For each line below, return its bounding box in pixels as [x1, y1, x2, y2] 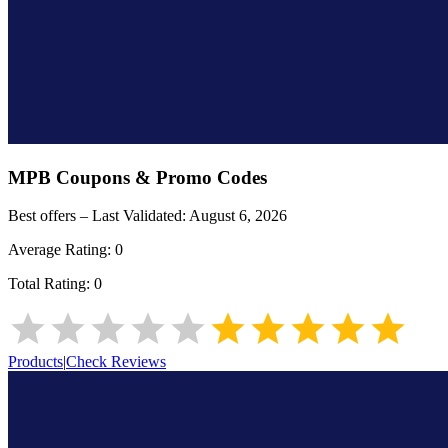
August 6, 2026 [189, 207, 287, 225]
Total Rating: [8, 275, 94, 293]
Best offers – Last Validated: [8, 207, 189, 225]
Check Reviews [66, 353, 166, 371]
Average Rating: [8, 241, 115, 259]
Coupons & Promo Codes [51, 166, 267, 188]
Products [8, 353, 63, 371]
